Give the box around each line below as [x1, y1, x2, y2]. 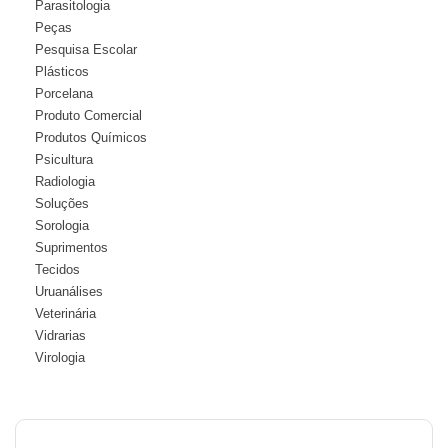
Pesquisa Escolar [35, 42, 137, 57]
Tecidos [35, 262, 80, 277]
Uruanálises [35, 284, 103, 299]
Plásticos [35, 64, 89, 79]
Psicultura [35, 152, 93, 167]
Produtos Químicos [35, 130, 147, 145]
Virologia [35, 350, 85, 365]
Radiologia [35, 174, 95, 189]
